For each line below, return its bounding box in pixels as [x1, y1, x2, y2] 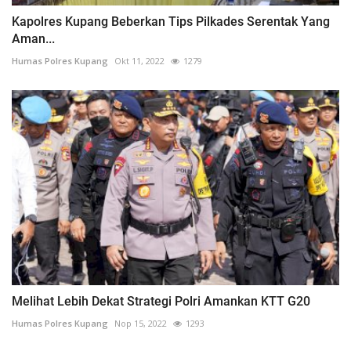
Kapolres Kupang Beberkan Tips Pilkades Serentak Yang [12, 13, 330, 29]
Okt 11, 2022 [114, 54, 165, 67]
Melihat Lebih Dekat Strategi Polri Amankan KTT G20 [12, 293, 310, 309]
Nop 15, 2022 [114, 317, 167, 329]
